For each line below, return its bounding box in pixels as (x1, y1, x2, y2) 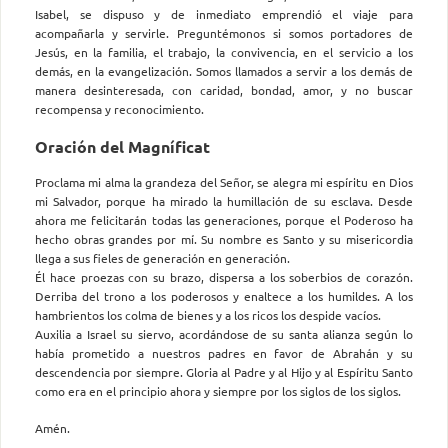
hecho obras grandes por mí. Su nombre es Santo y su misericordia (35, 230, 413, 247)
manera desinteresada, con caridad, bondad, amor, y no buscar (35, 81, 413, 98)
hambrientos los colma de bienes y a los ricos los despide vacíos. (35, 306, 381, 323)
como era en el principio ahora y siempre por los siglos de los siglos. (35, 382, 401, 399)
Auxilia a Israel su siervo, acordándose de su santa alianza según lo (35, 325, 413, 342)
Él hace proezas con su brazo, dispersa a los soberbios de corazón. (35, 268, 413, 285)
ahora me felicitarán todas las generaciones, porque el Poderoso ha (35, 211, 413, 228)
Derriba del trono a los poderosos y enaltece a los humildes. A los (35, 287, 413, 304)
